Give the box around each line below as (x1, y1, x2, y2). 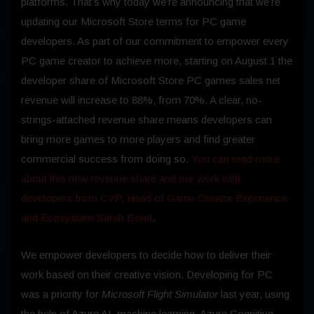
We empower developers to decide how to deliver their (21, 249, 271, 261)
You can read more (191, 153, 280, 165)
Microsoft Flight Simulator (102, 288, 218, 301)
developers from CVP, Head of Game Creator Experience (21, 192, 287, 205)
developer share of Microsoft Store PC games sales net (21, 74, 280, 87)
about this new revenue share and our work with (21, 172, 240, 185)
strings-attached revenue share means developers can (21, 114, 272, 126)
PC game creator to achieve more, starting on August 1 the (21, 55, 292, 67)
